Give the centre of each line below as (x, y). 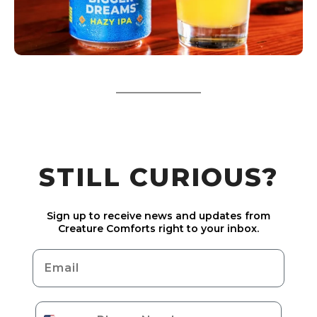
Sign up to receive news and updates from (158, 215)
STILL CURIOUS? (158, 177)
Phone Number (85, 307)
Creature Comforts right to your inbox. (158, 228)
